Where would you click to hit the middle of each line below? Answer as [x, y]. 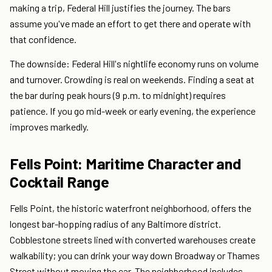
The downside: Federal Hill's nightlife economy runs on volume [134, 64]
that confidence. [43, 39]
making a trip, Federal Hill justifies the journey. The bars [120, 8]
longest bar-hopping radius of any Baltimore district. [115, 224]
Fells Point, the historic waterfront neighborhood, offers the [131, 208]
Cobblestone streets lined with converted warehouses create [133, 240]
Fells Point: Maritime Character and [125, 164]
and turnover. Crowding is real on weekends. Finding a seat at [132, 80]
